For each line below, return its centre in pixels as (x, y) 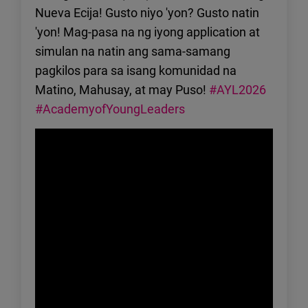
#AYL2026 (238, 90)
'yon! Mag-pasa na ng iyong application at (147, 32)
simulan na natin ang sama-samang (133, 51)
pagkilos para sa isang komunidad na (136, 70)
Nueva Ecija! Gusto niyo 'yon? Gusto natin (147, 13)
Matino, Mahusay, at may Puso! (122, 90)
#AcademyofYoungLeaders (110, 109)
